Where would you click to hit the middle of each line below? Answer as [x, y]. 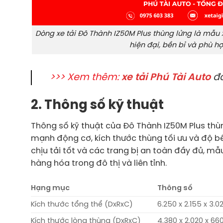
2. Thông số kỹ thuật [97, 105]
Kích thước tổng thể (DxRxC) [82, 205]
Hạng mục [50, 188]
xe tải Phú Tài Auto [166, 77]
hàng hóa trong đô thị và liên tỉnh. [100, 164]
